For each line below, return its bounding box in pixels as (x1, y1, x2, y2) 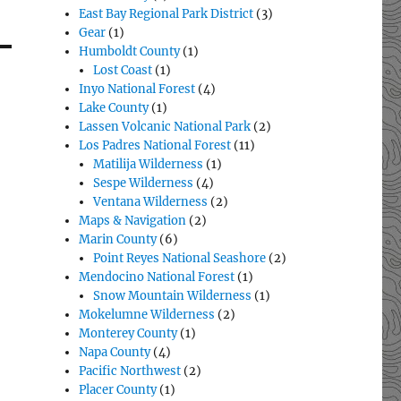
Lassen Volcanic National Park (79, 119, 252, 135)
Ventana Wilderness (93, 194, 209, 210)
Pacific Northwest (79, 363, 182, 380)
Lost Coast (93, 63, 153, 79)
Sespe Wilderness (93, 175, 194, 192)
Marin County (79, 232, 158, 248)
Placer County (79, 382, 158, 398)
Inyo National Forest (79, 81, 196, 98)
